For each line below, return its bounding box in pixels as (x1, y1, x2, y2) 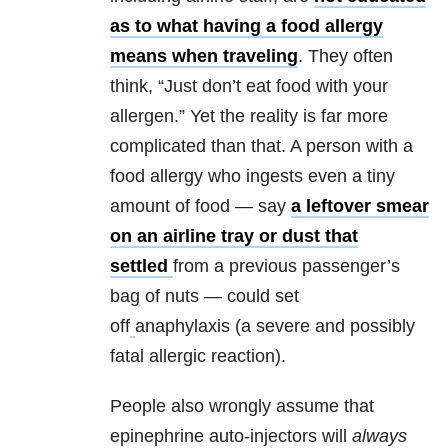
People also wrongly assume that (110, 395, 374, 416)
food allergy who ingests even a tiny (110, 165, 395, 186)
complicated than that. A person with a (110, 135, 413, 156)
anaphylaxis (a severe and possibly (135, 315, 415, 336)
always (352, 425, 407, 446)
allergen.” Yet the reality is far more (110, 105, 388, 126)
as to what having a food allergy (110, 15, 383, 36)
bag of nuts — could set (110, 285, 299, 306)
